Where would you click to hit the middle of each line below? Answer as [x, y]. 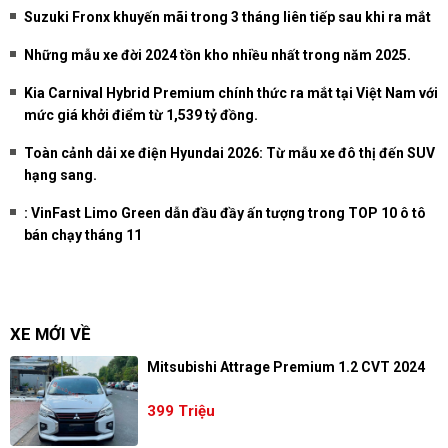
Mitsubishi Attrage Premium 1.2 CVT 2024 [285, 366]
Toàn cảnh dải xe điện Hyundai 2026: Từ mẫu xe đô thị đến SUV [229, 152]
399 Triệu [180, 410]
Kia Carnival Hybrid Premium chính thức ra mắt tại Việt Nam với [231, 92]
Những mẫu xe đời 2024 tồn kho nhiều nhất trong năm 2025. [217, 54]
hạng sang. [60, 174]
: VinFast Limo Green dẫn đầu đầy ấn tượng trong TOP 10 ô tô [225, 212]
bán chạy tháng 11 [83, 234]
